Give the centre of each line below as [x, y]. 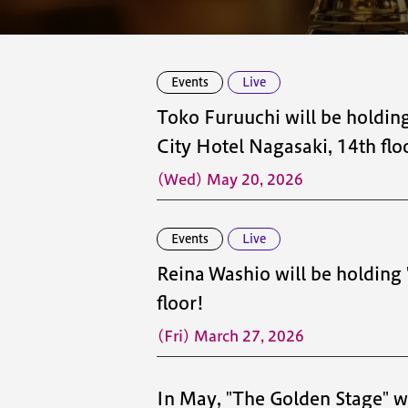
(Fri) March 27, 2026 [230, 336]
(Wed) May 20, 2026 [230, 179]
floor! [180, 303]
